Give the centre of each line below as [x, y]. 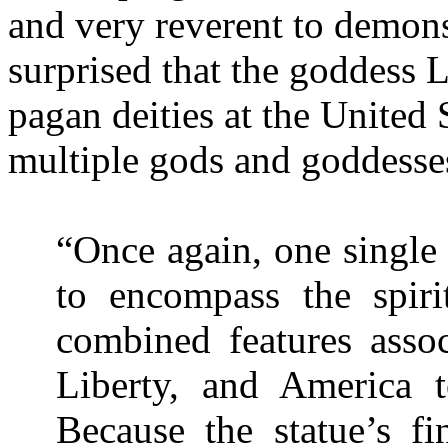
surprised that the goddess [217, 69]
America [346, 384]
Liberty [112, 384]
